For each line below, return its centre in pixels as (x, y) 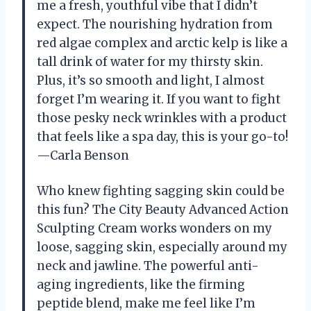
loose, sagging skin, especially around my (162, 247)
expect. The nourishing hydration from (155, 24)
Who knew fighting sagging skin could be (161, 191)
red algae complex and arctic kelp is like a (162, 43)
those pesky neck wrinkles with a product (162, 118)
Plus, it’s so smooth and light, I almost (151, 80)
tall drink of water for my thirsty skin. (150, 61)
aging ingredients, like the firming (141, 284)
